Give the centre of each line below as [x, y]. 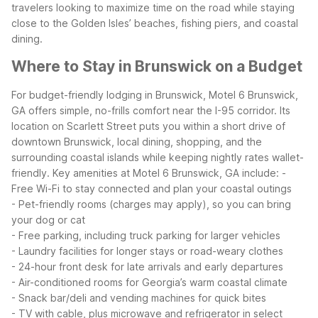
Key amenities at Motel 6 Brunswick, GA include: [166, 172]
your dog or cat [48, 219]
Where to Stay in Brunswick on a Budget [157, 67]
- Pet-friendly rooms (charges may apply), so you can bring [151, 204]
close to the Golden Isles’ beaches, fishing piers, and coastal [155, 23]
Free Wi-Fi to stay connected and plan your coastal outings [152, 188]
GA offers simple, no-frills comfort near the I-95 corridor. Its [151, 110]
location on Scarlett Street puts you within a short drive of [148, 126]
